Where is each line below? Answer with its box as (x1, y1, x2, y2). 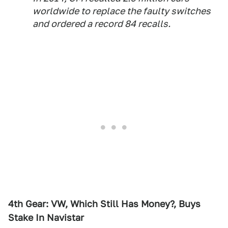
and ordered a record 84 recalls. (33, 18, 170, 29)
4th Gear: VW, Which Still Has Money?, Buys (8, 198, 201, 209)
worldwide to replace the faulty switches (33, 6, 211, 16)
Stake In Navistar (8, 212, 84, 223)
